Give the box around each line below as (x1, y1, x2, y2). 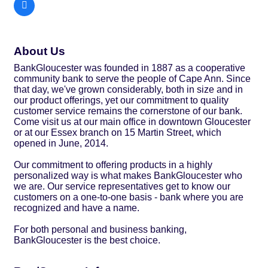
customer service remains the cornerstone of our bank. (14, 105, 242, 116)
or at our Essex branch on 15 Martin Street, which (14, 127, 221, 138)
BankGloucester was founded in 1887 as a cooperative (14, 62, 245, 73)
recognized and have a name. (14, 202, 139, 213)
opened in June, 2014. (14, 138, 108, 148)
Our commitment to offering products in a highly (14, 159, 212, 170)
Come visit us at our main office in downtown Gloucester (14, 116, 251, 127)
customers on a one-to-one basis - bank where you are (14, 191, 243, 202)
